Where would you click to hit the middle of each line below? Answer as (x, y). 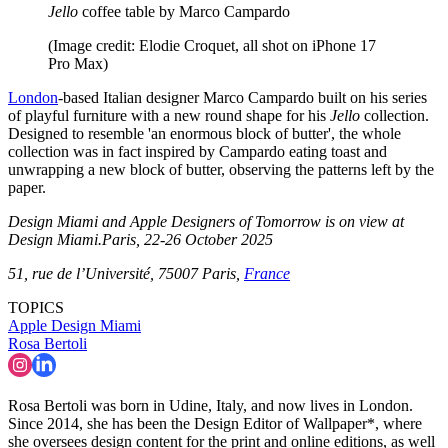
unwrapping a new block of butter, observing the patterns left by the (221, 170)
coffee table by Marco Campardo (186, 12)
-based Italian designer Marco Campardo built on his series (242, 98)
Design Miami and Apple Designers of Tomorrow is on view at (206, 222)
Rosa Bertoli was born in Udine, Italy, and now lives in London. (210, 406)
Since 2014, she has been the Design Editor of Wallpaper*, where (215, 424)
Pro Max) (78, 64)
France (267, 274)
